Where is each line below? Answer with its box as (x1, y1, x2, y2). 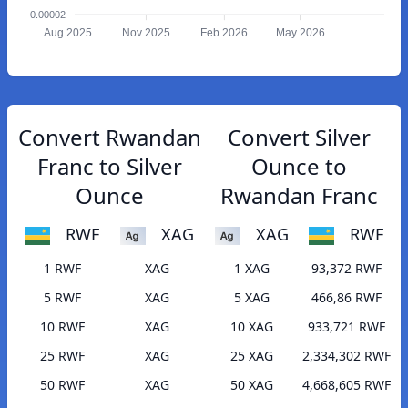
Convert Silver (227, 122, 371, 152)
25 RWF (39, 347, 85, 365)
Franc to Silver (36, 151, 182, 181)
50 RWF (39, 376, 85, 394)
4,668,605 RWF (301, 376, 391, 394)
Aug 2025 (44, 26, 93, 40)
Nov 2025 (121, 26, 170, 40)
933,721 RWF (307, 318, 385, 336)
